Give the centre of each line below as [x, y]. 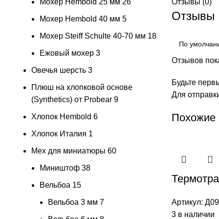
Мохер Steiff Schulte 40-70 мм [93, 36]
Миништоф [60, 168]
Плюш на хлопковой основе [82, 87]
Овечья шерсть [59, 70]
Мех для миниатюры [68, 151]
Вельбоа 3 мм [73, 202]
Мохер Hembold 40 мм [80, 19]
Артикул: [188, 202]
